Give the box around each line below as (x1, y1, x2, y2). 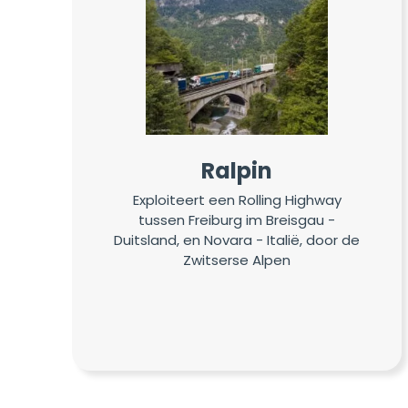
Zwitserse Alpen (183, 250, 291, 270)
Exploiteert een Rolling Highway (132, 189, 342, 209)
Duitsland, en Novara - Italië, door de (114, 229, 361, 250)
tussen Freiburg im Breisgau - (138, 209, 336, 229)
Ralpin (201, 156, 273, 187)
